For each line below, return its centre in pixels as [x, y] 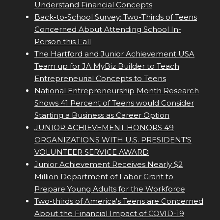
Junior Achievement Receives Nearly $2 [109, 165]
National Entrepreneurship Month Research [117, 91]
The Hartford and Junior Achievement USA [114, 54]
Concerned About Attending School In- [108, 29]
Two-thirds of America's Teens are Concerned [119, 201]
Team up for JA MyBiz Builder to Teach [107, 66]
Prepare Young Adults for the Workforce [110, 189]
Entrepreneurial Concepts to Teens [100, 79]
